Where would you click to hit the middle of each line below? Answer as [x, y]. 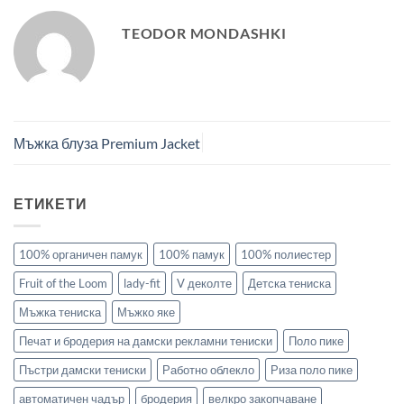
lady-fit [142, 283]
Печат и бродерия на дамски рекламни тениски [146, 340]
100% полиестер [286, 254]
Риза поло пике [312, 369]
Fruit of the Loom [63, 283]
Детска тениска [289, 283]
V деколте [204, 283]
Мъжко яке [146, 312]
